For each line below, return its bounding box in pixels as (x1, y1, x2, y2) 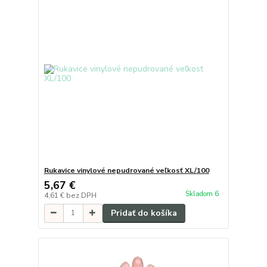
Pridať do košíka (110, 207, 177, 219)
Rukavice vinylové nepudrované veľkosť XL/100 (44, 165, 209, 175)
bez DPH (66, 190, 97, 200)
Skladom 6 (185, 190, 221, 199)
